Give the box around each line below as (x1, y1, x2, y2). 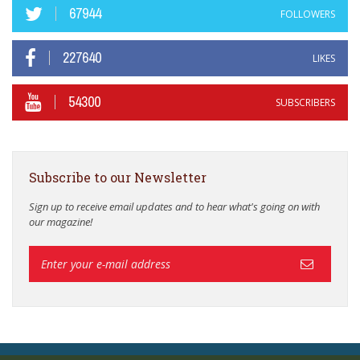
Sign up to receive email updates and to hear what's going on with (29, 198, 320, 214)
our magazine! (29, 214, 92, 229)
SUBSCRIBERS (276, 95, 335, 109)
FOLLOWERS (280, 6, 335, 21)
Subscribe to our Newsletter (29, 168, 207, 186)
